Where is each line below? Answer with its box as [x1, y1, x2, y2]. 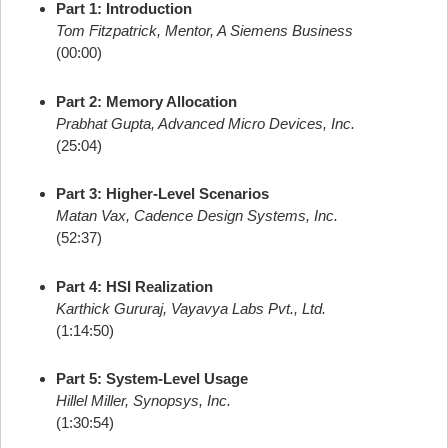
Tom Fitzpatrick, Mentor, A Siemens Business [56, 22, 353, 39]
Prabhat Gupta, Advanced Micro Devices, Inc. [56, 114, 355, 132]
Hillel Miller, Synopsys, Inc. [56, 392, 231, 409]
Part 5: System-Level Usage [56, 370, 248, 387]
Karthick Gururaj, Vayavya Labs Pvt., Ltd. [56, 299, 326, 317]
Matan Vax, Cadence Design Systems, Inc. [56, 207, 338, 224]
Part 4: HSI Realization [56, 277, 213, 295]
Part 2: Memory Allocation [56, 92, 237, 110]
